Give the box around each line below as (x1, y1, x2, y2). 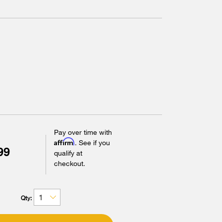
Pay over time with (54, 127, 112, 136)
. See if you (74, 138, 110, 147)
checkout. (54, 159, 85, 167)
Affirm (54, 137, 75, 146)
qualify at (54, 148, 82, 157)
